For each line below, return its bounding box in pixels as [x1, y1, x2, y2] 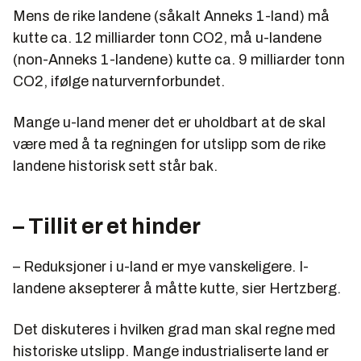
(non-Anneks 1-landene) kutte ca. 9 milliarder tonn [13, 51, 345, 68]
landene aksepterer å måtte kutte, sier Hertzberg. [13, 280, 341, 297]
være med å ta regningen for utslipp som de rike [13, 135, 326, 152]
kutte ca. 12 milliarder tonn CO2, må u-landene [13, 29, 322, 46]
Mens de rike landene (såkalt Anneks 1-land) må [13, 7, 330, 24]
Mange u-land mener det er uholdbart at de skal [13, 114, 326, 131]
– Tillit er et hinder [13, 213, 201, 239]
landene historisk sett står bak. [13, 157, 218, 174]
